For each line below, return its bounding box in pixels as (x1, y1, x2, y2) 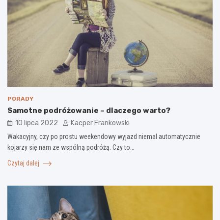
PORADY (7, 95, 33, 103)
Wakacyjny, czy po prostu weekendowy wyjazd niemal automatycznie (7, 133, 200, 141)
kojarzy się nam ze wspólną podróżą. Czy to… (7, 143, 134, 152)
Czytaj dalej (7, 159, 41, 167)
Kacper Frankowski (71, 119, 130, 128)
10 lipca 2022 (15, 119, 58, 128)
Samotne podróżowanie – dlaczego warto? (7, 106, 170, 115)
